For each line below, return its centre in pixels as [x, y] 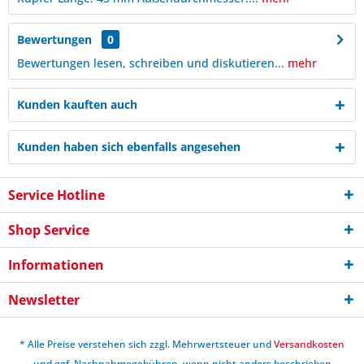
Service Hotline [56, 195]
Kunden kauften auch [77, 104]
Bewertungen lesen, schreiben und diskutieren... [151, 63]
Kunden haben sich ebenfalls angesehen [129, 147]
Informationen [56, 265]
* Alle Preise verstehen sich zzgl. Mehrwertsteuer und [147, 344]
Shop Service [49, 230]
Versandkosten [309, 344]
